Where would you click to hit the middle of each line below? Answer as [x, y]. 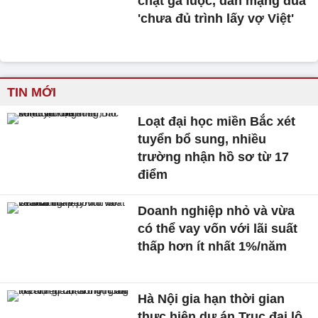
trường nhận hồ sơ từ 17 [214, 157]
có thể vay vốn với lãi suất [218, 229]
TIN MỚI [32, 93]
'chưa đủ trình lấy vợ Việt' [216, 19]
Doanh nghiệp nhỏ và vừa [216, 211]
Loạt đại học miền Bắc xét [217, 122]
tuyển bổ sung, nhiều [202, 139]
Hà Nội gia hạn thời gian [212, 298]
